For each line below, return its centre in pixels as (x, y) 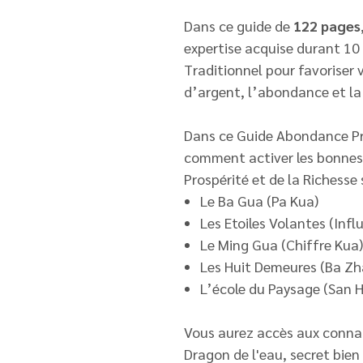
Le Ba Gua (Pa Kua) (259, 201)
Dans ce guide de (239, 26)
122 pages (327, 26)
